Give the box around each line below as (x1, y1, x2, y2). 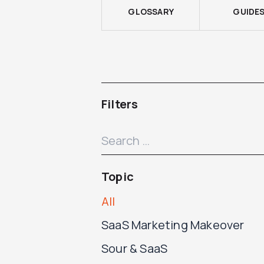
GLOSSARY (128, 6, 174, 17)
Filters (101, 96, 138, 112)
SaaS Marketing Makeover (101, 217, 245, 233)
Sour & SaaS (101, 240, 168, 256)
